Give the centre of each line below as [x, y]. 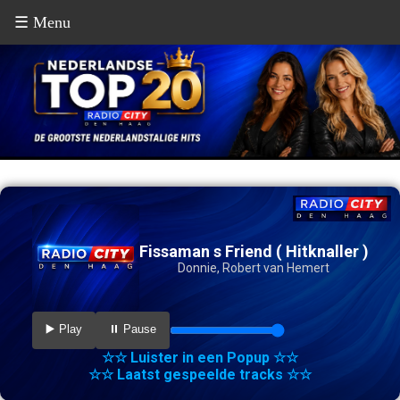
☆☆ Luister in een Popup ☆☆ [200, 358]
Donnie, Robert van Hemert [254, 267]
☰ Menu [42, 22]
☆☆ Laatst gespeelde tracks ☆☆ [200, 375]
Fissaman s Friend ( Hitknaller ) [254, 251]
